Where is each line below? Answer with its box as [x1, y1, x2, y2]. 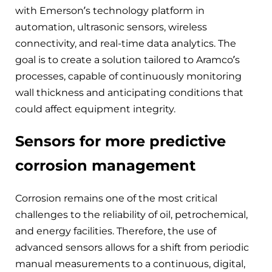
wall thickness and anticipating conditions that [15, 86, 243, 98]
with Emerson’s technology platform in [15, 4, 205, 16]
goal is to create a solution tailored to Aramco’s [15, 53, 240, 66]
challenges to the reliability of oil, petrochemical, [15, 208, 248, 220]
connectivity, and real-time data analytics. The [15, 37, 236, 49]
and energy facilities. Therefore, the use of [15, 225, 216, 237]
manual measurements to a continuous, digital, [15, 257, 245, 270]
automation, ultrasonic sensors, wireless [15, 21, 207, 33]
